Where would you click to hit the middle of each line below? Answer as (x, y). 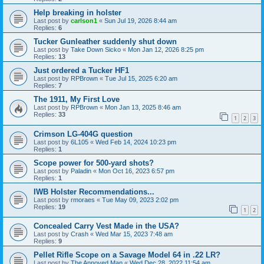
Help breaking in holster (77, 13)
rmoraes (83, 199)
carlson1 (84, 21)
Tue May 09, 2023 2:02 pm (140, 199)
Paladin (81, 171)
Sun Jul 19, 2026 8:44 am (141, 21)
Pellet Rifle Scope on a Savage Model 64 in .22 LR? (127, 255)
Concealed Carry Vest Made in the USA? (106, 226)
